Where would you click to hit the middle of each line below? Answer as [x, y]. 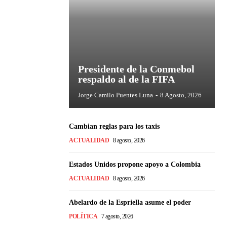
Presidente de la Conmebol [136, 69]
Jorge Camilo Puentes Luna [116, 95]
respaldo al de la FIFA [126, 79]
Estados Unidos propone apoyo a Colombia [135, 164]
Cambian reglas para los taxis [114, 126]
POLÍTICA [83, 216]
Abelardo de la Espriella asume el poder [130, 202]
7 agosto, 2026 [117, 216]
